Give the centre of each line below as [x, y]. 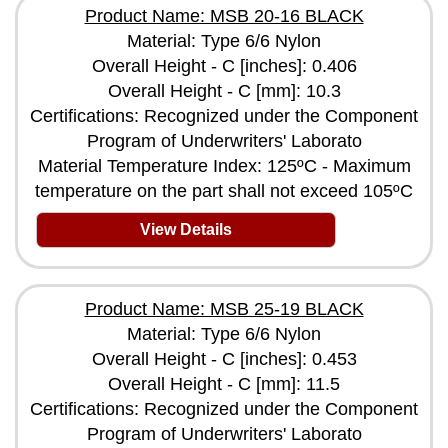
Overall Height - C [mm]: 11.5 [224, 383]
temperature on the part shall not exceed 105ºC [224, 190]
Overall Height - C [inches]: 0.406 [224, 65]
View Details [186, 229]
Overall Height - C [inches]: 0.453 [224, 358]
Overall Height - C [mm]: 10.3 [224, 90]
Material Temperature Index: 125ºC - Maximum [224, 165]
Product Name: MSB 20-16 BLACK [224, 15]
